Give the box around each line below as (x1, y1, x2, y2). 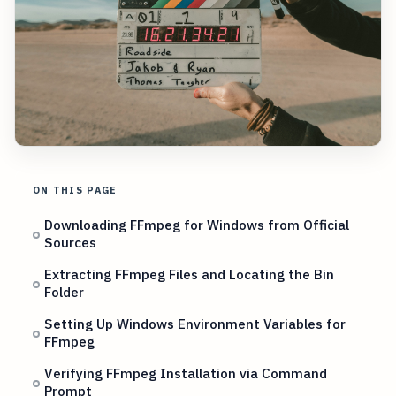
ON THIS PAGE (32, 184, 118, 197)
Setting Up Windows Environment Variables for (44, 315, 346, 333)
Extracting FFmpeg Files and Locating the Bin (44, 265, 335, 284)
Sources (44, 233, 97, 252)
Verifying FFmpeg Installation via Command (44, 364, 328, 383)
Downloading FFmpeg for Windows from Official (44, 216, 350, 234)
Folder (44, 283, 85, 301)
